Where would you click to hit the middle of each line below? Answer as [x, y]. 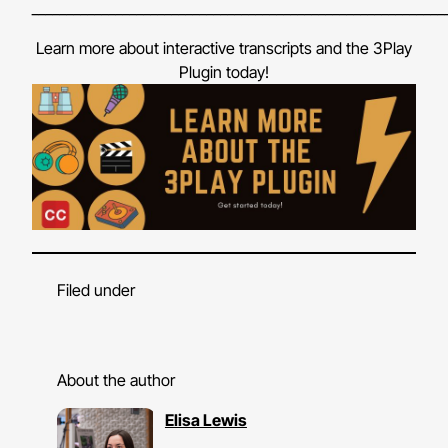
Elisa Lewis [205, 419]
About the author [115, 379]
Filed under [95, 290]
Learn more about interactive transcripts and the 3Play [224, 47]
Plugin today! [224, 71]
